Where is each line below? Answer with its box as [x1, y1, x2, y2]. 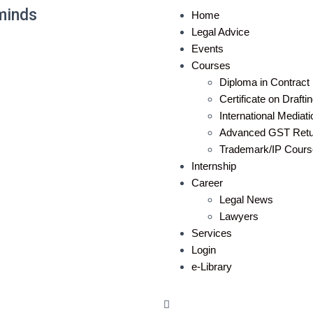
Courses [191, 59, 231, 71]
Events [191, 43, 224, 54]
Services [191, 227, 232, 239]
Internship [191, 160, 236, 172]
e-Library [191, 261, 232, 272]
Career [191, 177, 223, 189]
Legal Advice [191, 26, 249, 38]
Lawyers [219, 210, 259, 222]
